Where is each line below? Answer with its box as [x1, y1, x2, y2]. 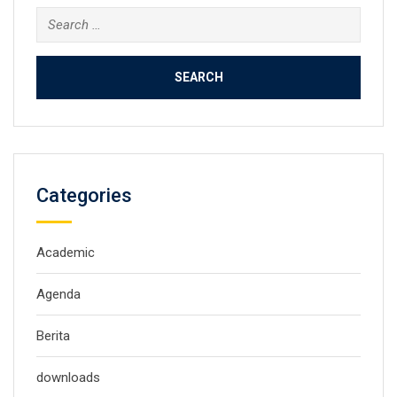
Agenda [36, 285, 81, 302]
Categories [36, 183, 132, 206]
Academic [36, 244, 95, 261]
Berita [36, 327, 70, 344]
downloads [36, 369, 100, 385]
